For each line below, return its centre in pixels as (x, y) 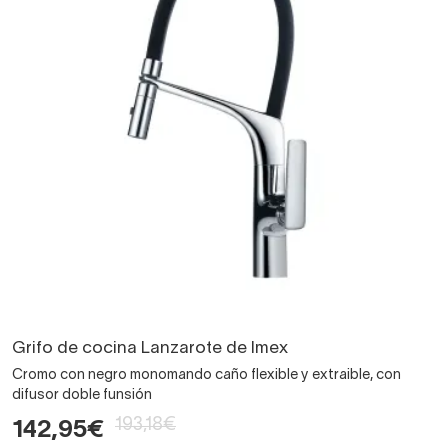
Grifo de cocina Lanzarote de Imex (150, 348)
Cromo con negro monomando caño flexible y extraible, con (206, 375)
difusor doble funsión (82, 395)
